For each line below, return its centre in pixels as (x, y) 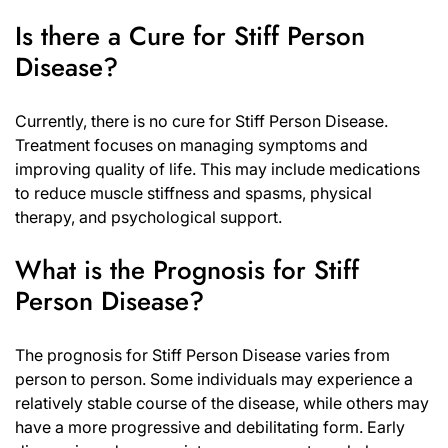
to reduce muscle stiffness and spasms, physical (193, 192)
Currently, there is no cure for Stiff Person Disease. (201, 120)
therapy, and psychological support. (148, 216)
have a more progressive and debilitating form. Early (210, 426)
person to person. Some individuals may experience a (214, 378)
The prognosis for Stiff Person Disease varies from (202, 354)
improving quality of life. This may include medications (217, 168)
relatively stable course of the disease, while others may (222, 402)
